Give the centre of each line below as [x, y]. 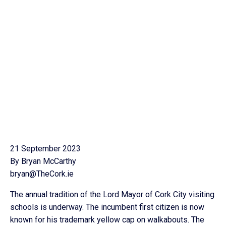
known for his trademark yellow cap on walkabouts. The [107, 220]
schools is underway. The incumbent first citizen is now [107, 207]
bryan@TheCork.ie [42, 174]
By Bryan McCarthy [43, 161]
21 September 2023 [45, 149]
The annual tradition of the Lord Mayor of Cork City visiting [112, 194]
